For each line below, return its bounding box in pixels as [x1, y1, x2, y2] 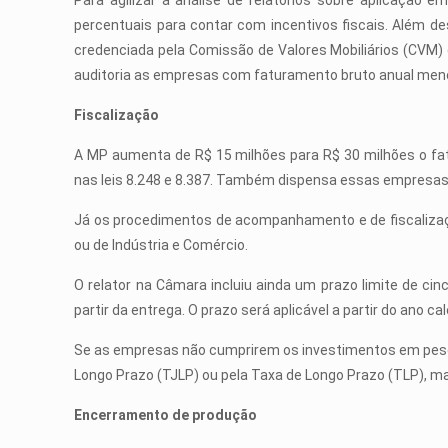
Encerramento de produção [74, 407, 258, 423]
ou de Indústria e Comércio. [74, 237, 249, 253]
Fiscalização [74, 107, 160, 123]
